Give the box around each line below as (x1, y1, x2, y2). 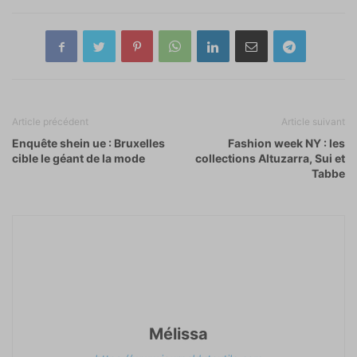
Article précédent (12, 116, 88, 128)
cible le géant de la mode (12, 151, 145, 166)
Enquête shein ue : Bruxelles (12, 136, 165, 151)
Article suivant (281, 116, 345, 128)
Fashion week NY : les (228, 136, 345, 151)
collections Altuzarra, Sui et (195, 151, 345, 166)
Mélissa (149, 324, 208, 344)
